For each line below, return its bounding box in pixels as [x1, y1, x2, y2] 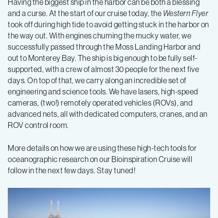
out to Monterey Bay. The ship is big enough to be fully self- [8, 54, 198, 62]
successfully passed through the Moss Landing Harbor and [8, 42, 201, 51]
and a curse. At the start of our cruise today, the [8, 9, 163, 18]
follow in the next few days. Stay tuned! [8, 166, 135, 175]
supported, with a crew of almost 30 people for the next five [8, 65, 199, 73]
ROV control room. [8, 121, 69, 129]
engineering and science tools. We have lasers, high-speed [8, 87, 199, 96]
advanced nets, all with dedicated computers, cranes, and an [8, 109, 208, 118]
